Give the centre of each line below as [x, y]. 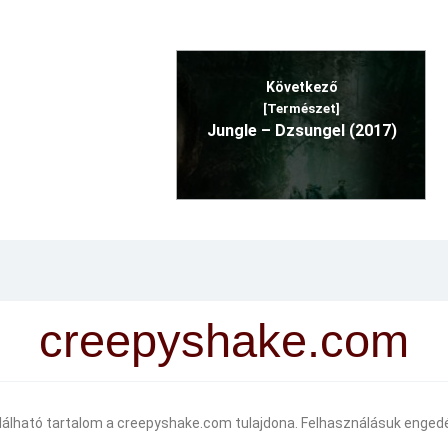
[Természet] [301, 109]
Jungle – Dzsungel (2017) [301, 131]
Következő [301, 87]
